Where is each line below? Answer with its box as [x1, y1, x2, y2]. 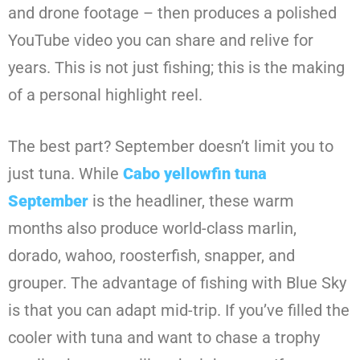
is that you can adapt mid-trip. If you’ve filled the [8, 301, 350, 321]
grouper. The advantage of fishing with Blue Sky [8, 273, 346, 293]
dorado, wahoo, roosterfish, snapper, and [8, 246, 295, 266]
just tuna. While [8, 164, 123, 184]
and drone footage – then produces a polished [8, 3, 337, 23]
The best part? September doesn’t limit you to [8, 137, 333, 157]
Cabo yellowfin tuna [123, 164, 267, 184]
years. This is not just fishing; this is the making [8, 58, 345, 78]
